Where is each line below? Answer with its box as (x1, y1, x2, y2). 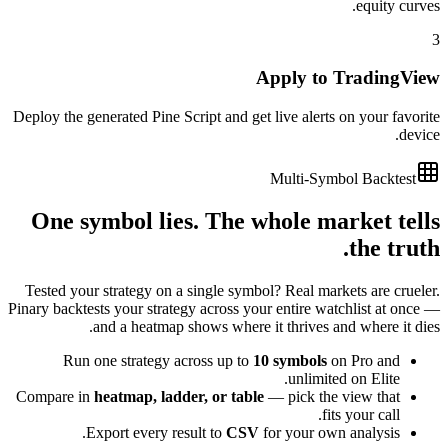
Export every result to (86, 423, 226, 441)
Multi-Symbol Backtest (270, 169, 416, 187)
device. (399, 125, 440, 143)
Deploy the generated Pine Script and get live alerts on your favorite (13, 107, 440, 125)
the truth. (349, 234, 440, 261)
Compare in (16, 387, 94, 405)
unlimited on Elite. (288, 369, 400, 387)
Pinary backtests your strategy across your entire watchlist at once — (8, 299, 440, 317)
